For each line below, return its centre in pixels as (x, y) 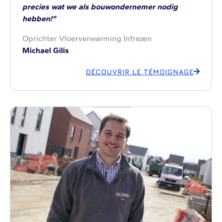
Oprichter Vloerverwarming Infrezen (87, 38)
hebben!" (39, 19)
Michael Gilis (46, 50)
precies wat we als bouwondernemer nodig (100, 7)
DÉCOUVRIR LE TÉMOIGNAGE (140, 72)
